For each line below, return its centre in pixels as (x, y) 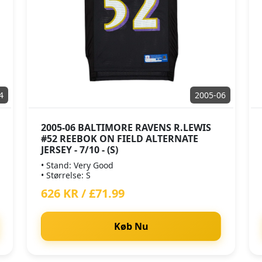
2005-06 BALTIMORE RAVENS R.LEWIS (126, 127)
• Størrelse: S (66, 175)
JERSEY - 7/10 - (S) (80, 150)
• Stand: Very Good (77, 165)
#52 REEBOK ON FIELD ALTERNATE (120, 139)
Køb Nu (131, 226)
